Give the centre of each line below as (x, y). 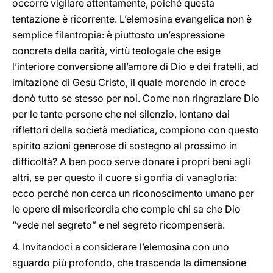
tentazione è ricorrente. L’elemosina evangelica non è (132, 19)
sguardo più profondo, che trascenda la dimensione (129, 263)
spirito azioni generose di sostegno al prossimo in (125, 146)
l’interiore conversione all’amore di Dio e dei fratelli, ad (135, 66)
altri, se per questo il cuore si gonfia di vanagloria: (125, 177)
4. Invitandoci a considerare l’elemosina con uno (121, 247)
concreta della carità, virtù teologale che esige (116, 51)
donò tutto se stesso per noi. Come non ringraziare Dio (136, 98)
